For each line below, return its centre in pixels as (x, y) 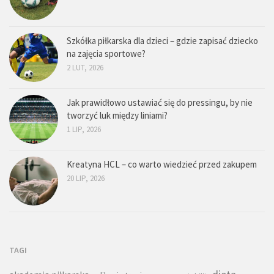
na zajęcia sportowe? (106, 54)
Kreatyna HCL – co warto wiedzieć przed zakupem (162, 165)
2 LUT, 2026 (85, 68)
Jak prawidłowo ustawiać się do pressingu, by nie (160, 103)
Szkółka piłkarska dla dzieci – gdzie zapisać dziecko (162, 41)
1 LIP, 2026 (84, 130)
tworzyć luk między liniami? (117, 116)
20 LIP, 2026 (86, 179)
